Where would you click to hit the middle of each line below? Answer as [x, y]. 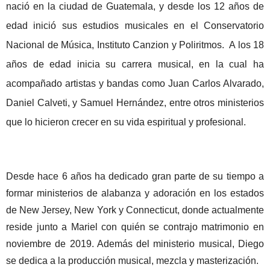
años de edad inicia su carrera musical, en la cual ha [135, 64]
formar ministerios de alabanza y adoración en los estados [135, 193]
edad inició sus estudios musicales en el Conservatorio [135, 25]
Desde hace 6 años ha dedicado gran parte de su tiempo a [135, 176]
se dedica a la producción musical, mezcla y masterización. [132, 260]
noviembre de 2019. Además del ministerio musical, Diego [135, 243]
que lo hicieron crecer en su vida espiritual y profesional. [126, 122]
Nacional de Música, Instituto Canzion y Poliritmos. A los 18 [135, 45]
